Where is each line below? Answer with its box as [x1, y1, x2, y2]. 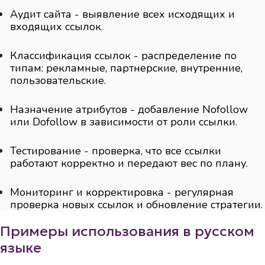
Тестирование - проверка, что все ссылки [10, 144, 222, 159]
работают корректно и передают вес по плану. [10, 156, 248, 171]
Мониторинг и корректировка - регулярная [10, 185, 234, 200]
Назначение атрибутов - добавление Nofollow [10, 102, 248, 117]
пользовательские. [10, 73, 106, 88]
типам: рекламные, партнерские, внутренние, [10, 61, 243, 76]
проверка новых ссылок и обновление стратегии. [10, 198, 263, 212]
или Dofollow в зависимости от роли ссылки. [10, 115, 238, 130]
